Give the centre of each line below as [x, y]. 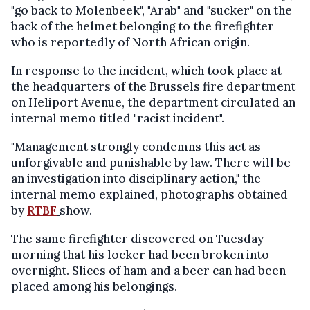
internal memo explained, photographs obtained [149, 195]
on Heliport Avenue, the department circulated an [153, 103]
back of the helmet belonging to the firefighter [143, 27]
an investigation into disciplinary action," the [136, 179]
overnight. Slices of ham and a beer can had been [148, 271]
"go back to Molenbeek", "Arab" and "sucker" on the [152, 11]
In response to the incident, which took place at [146, 71]
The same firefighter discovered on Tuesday [137, 239]
